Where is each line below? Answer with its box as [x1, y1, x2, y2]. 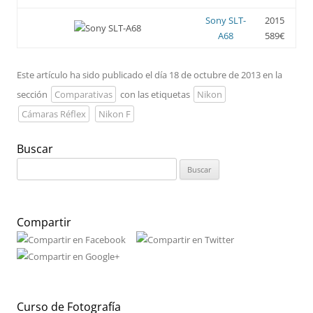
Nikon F [98, 107, 131, 120]
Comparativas [54, 87, 113, 101]
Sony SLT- [205, 13, 246, 27]
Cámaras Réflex [22, 107, 87, 120]
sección [17, 87, 50, 101]
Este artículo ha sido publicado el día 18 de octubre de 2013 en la [17, 68, 282, 81]
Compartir [17, 214, 71, 230]
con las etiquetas [117, 87, 192, 101]
